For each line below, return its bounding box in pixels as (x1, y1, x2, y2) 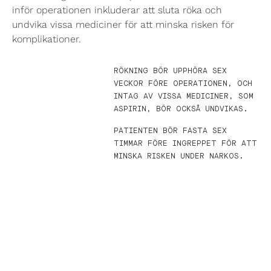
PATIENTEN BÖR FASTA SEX (114, 126, 227, 135)
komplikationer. (12, 33, 81, 45)
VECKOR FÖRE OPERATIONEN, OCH (114, 79, 252, 88)
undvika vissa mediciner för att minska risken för (12, 19, 234, 30)
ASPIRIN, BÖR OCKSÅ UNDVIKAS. (114, 104, 248, 114)
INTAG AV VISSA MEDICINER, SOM (114, 91, 253, 101)
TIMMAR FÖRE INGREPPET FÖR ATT (114, 139, 257, 148)
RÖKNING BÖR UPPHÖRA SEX (114, 66, 227, 76)
